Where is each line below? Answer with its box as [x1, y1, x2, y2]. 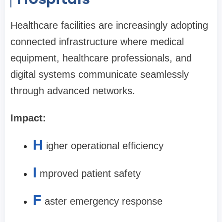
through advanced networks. [10, 85, 135, 96]
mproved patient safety [40, 168, 141, 179]
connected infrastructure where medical [10, 36, 184, 47]
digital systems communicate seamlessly [10, 69, 189, 80]
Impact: [10, 112, 46, 123]
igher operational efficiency [46, 140, 164, 151]
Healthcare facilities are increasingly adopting [10, 20, 208, 31]
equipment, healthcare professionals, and [10, 53, 192, 63]
